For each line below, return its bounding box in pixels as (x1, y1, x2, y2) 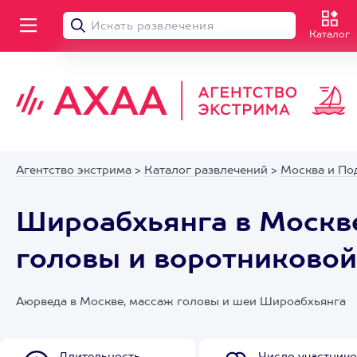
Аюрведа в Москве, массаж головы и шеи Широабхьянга (16, 296, 346, 308)
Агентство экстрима (16, 165, 131, 176)
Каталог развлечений (144, 165, 268, 176)
